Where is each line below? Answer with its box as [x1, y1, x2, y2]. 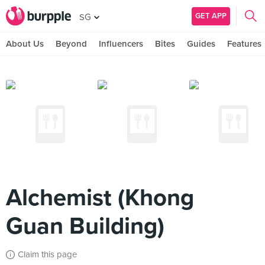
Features [227, 38, 261, 49]
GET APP [195, 11, 227, 21]
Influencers [99, 38, 143, 49]
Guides [187, 38, 215, 49]
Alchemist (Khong [6, 183, 194, 212]
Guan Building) [6, 212, 164, 240]
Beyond [56, 38, 87, 49]
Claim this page [18, 249, 77, 260]
